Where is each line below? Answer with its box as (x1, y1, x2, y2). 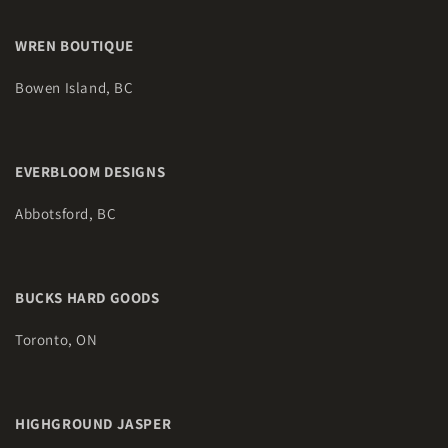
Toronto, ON (15, 330, 98, 349)
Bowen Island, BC (15, 78, 134, 97)
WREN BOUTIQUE (15, 36, 138, 55)
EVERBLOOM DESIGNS (15, 162, 169, 181)
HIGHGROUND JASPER (15, 414, 175, 433)
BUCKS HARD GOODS (15, 288, 160, 307)
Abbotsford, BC (15, 204, 117, 223)
